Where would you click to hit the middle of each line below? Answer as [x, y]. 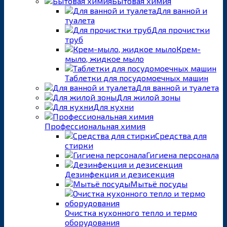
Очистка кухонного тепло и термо [131, 212]
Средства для [181, 135]
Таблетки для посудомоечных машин [137, 78]
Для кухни [113, 106]
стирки [79, 145]
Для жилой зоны [148, 97]
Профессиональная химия [95, 126]
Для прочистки [181, 29]
